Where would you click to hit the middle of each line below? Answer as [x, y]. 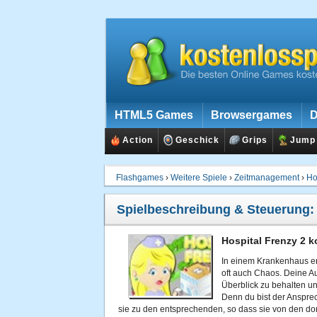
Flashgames [140, 178]
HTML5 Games [154, 115]
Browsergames [252, 115]
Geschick [197, 140]
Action [138, 140]
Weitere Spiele [199, 178]
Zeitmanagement [267, 178]
